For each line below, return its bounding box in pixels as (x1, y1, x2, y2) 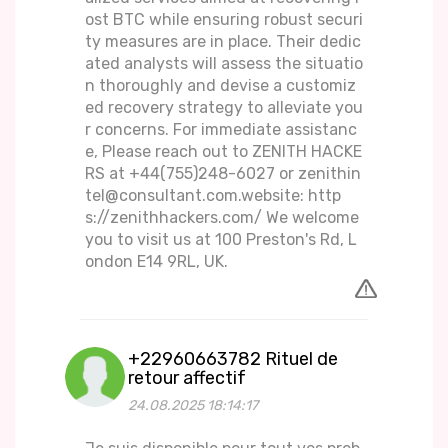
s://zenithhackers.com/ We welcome (85, 208, 359, 228)
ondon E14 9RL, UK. (85, 252, 228, 272)
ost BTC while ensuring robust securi (85, 10, 363, 30)
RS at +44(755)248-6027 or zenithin (85, 164, 361, 184)
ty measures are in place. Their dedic (85, 32, 361, 52)
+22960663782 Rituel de (128, 348, 338, 371)
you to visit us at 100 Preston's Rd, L (85, 230, 357, 250)
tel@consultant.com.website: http (85, 186, 341, 206)
